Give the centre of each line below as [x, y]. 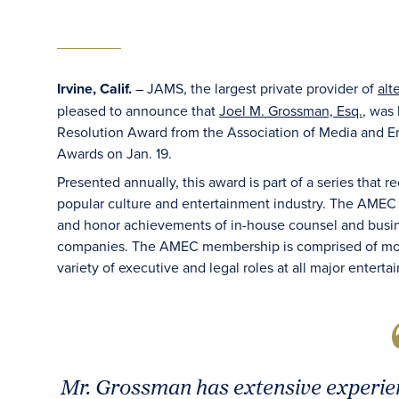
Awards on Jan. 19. [114, 153]
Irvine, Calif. [96, 89]
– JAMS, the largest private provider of [256, 88]
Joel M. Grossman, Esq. [291, 110]
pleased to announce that [138, 110]
